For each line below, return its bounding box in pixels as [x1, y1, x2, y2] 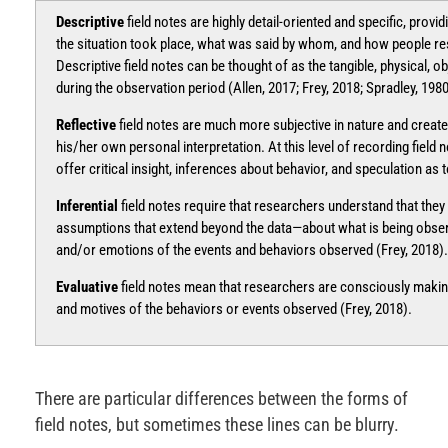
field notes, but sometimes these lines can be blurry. [35, 414, 399, 436]
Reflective [56, 116, 119, 135]
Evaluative [56, 278, 121, 297]
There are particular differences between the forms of [35, 388, 408, 410]
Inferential [56, 197, 121, 216]
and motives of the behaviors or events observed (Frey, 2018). [56, 300, 412, 319]
